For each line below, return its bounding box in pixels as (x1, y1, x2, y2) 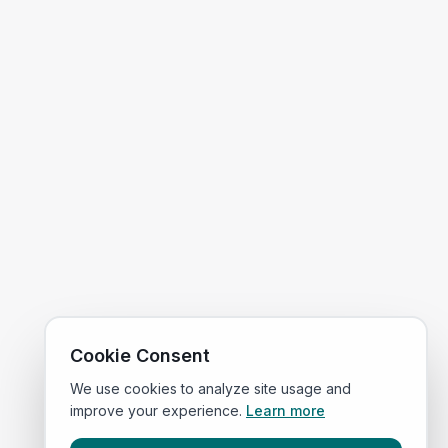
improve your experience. (70, 402, 242, 419)
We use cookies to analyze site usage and (70, 380, 351, 397)
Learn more (246, 402, 325, 419)
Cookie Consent (70, 345, 210, 366)
